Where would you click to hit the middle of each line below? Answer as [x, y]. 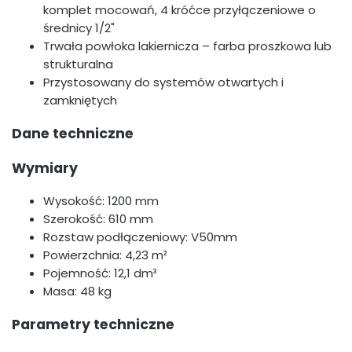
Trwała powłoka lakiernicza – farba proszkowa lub [187, 46]
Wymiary [45, 168]
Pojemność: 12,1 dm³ [100, 273]
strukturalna [78, 64]
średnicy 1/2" [79, 28]
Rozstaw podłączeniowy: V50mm [140, 237]
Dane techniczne [73, 134]
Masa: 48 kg [77, 291]
